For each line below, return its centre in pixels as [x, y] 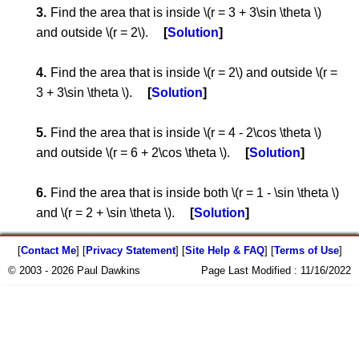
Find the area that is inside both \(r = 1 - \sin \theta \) [195, 193]
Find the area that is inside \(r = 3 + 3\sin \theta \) [186, 12]
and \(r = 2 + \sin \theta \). [107, 213]
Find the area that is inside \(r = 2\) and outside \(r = [194, 73]
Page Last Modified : [251, 270]
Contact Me [48, 250]
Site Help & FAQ [224, 250]
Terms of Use [306, 250]
